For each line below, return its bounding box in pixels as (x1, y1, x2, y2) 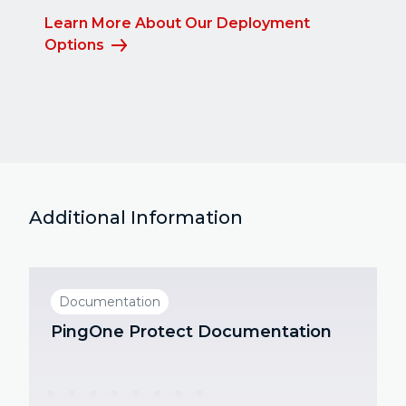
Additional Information (29, 207, 243, 229)
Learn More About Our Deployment (44, 14, 310, 32)
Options (44, 35, 104, 53)
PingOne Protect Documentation (51, 322, 332, 343)
